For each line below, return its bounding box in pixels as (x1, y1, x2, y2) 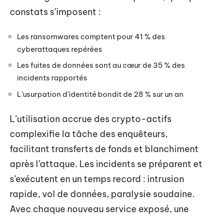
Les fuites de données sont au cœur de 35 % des (17, 61, 185, 70)
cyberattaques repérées (17, 44, 102, 54)
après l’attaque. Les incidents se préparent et (10, 158, 202, 170)
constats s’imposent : (10, 6, 101, 17)
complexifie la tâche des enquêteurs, (10, 128, 168, 139)
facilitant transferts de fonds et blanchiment (10, 143, 199, 155)
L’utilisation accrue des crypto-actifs (10, 113, 171, 124)
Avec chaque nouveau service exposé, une (10, 203, 189, 215)
